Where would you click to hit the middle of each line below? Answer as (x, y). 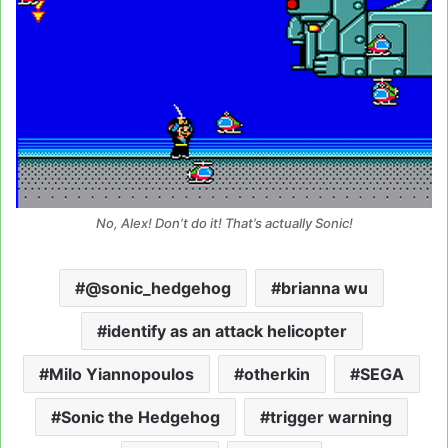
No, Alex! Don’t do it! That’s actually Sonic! (224, 223)
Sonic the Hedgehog (140, 417)
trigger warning (331, 417)
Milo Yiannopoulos (121, 374)
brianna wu (324, 288)
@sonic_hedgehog (158, 288)
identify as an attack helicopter (226, 331)
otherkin (277, 374)
